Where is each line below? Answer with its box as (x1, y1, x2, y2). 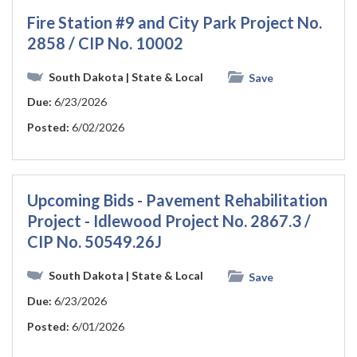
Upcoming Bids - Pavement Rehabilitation (27, 190, 328, 210)
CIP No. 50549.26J (27, 232, 162, 252)
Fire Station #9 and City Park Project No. (27, 12, 322, 32)
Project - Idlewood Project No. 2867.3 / (27, 211, 311, 231)
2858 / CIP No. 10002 (27, 33, 183, 53)
